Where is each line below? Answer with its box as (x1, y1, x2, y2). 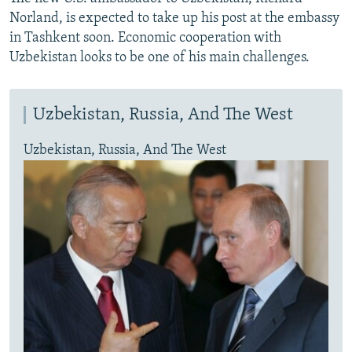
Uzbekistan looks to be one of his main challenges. (9, 50, 310, 66)
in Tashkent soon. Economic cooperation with (9, 31, 281, 46)
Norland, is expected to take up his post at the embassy (9, 11, 339, 27)
